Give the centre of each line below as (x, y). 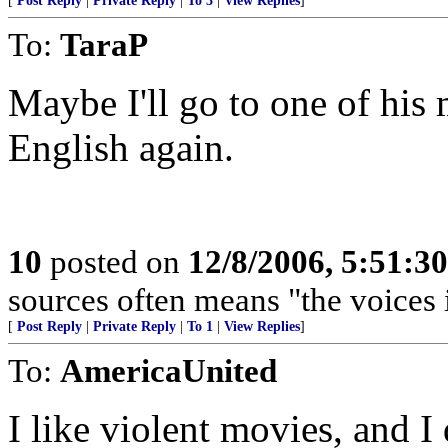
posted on (115, 261)
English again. (121, 147)
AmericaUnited (168, 370)
